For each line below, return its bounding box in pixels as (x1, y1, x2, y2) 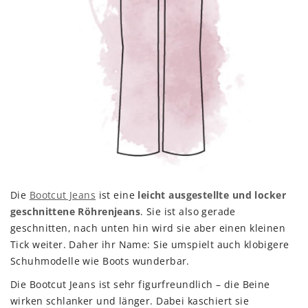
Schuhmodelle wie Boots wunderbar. (10, 254, 190, 268)
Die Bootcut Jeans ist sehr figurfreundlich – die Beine (10, 278, 270, 291)
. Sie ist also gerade (140, 205, 236, 219)
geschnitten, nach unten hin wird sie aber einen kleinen (10, 221, 286, 235)
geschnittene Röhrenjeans (10, 205, 141, 219)
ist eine (96, 188, 138, 202)
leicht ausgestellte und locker (137, 188, 286, 202)
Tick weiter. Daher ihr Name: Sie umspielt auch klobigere (10, 238, 289, 252)
